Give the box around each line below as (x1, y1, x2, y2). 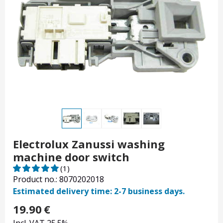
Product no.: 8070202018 (13, 174, 104, 185)
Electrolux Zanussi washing (13, 136, 165, 152)
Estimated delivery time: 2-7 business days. (13, 186, 185, 197)
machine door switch (13, 149, 129, 165)
